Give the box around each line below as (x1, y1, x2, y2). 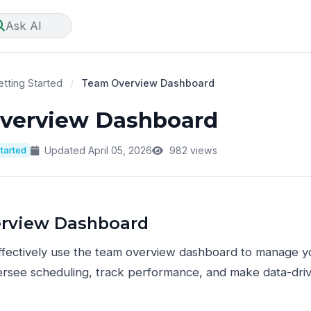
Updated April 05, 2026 (42, 144, 153, 157)
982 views (166, 144, 217, 157)
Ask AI (5, 18, 42, 33)
